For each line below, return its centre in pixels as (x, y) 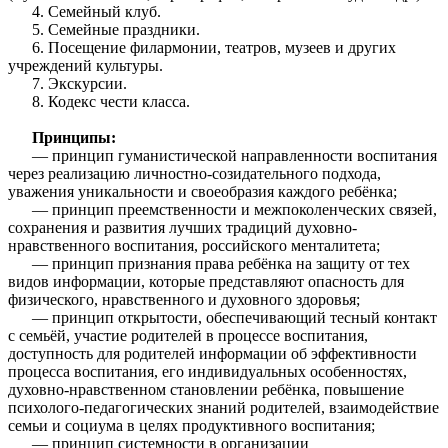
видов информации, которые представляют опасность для (206, 282)
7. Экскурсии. (67, 84)
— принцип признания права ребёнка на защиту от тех (209, 264)
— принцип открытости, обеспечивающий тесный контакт (222, 318)
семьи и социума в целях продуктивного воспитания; (191, 426)
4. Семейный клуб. (84, 12)
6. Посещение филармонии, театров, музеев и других (202, 48)
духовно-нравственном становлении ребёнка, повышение (206, 390)
